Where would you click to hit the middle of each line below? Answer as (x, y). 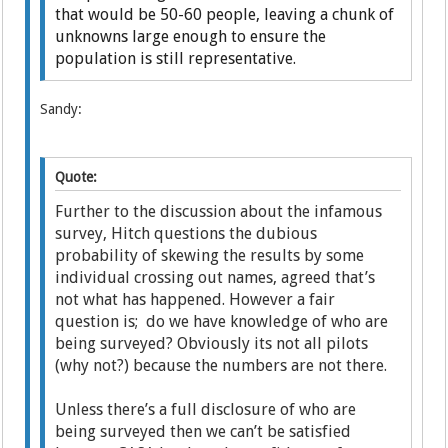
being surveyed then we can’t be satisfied (203, 431)
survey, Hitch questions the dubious (186, 233)
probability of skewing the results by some (210, 255)
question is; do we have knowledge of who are (222, 321)
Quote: (76, 176)
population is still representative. (176, 58)
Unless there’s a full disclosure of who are (206, 409)
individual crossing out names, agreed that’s (215, 277)
